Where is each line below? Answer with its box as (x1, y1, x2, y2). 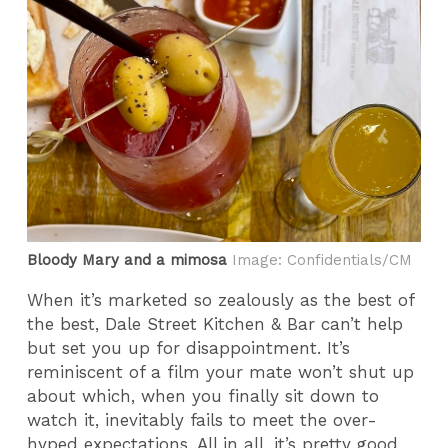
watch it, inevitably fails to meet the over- (27, 410, 378, 431)
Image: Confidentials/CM (227, 251, 413, 270)
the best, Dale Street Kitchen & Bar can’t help (27, 314, 404, 335)
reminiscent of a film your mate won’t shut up (27, 362, 415, 383)
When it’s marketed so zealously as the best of (27, 290, 415, 311)
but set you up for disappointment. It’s (27, 338, 351, 359)
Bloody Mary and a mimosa (27, 251, 228, 270)
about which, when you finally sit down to (27, 386, 380, 407)
